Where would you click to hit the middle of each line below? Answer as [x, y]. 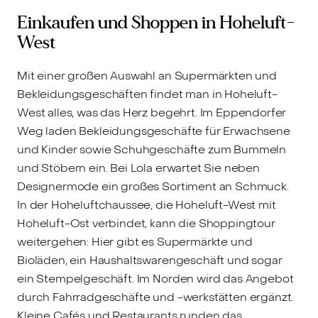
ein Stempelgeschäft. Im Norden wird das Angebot [155, 279]
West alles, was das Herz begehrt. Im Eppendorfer [152, 113]
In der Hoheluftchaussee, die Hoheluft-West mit [147, 205]
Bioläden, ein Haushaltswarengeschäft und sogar [150, 261]
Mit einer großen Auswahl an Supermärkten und [147, 76]
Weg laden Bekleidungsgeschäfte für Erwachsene [154, 131]
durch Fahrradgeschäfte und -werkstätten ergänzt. [155, 297]
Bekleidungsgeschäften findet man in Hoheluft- [147, 94]
